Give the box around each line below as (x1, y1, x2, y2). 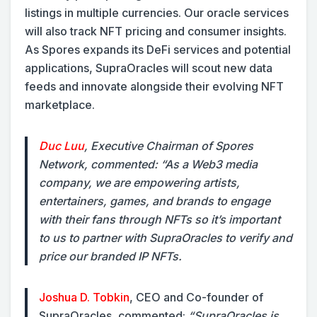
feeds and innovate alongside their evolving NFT (25, 79, 284, 93)
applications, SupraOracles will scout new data (25, 61, 272, 75)
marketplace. (25, 98, 98, 112)
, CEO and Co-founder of (129, 290, 263, 304)
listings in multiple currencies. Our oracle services (25, 6, 289, 20)
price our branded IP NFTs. (39, 249, 182, 263)
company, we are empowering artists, (39, 175, 240, 190)
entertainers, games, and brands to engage (39, 194, 270, 208)
